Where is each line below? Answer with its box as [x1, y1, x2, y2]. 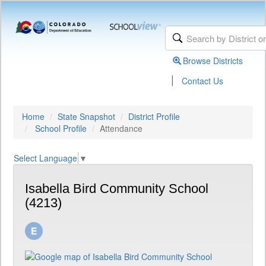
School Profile [35, 122, 87, 134]
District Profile [128, 110, 180, 122]
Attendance [100, 122, 142, 134]
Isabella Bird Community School [25, 181, 208, 197]
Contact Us [182, 75, 224, 87]
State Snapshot [58, 110, 115, 122]
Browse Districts [183, 55, 243, 66]
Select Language [14, 152, 77, 164]
